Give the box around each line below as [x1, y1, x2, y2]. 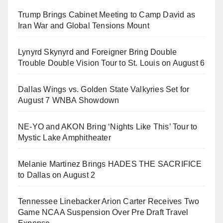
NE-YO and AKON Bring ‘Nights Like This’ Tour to [18, 122, 198, 131]
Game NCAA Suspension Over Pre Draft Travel [18, 208, 189, 217]
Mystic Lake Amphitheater [18, 133, 111, 142]
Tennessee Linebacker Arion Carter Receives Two [18, 197, 200, 206]
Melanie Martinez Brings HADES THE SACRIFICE [18, 159, 202, 168]
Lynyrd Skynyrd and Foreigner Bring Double [18, 47, 177, 56]
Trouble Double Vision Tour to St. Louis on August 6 [18, 58, 205, 67]
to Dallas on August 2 [18, 170, 96, 179]
